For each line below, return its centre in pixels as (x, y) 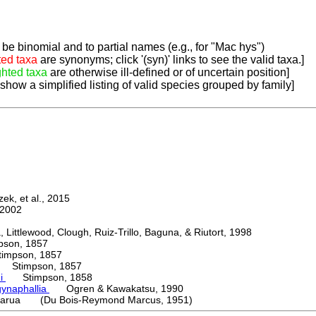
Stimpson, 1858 (49, 278)
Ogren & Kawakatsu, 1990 (116, 289)
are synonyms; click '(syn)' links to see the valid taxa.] (171, 60)
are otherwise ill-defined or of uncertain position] (168, 73)
